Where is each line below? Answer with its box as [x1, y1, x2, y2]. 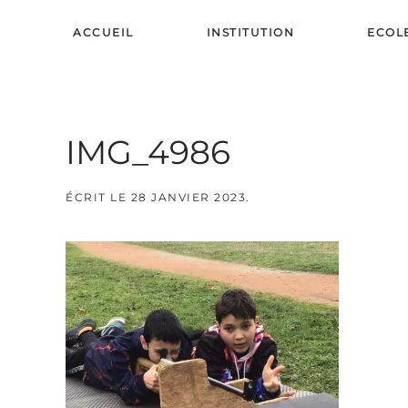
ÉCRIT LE [66, 190, 131, 204]
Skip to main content [41, 42, 167, 60]
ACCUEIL [73, 25, 134, 39]
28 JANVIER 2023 [130, 190, 246, 204]
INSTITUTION [206, 25, 294, 39]
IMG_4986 [66, 132, 230, 172]
